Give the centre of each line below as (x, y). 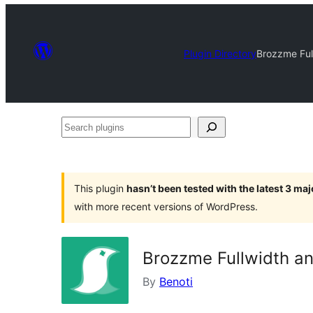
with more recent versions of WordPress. (166, 206)
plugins (80, 147)
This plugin (100, 188)
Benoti (176, 282)
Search (79, 126)
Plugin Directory (220, 53)
